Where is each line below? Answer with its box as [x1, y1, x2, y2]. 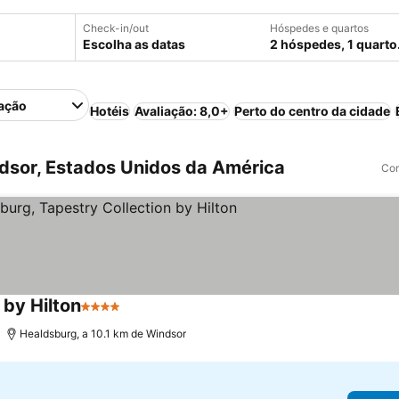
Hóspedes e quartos [270, 21, 369, 35]
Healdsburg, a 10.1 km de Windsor [20, 327, 187, 340]
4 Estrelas [80, 306, 147, 324]
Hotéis [90, 103, 130, 118]
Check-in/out [83, 21, 149, 35]
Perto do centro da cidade [234, 103, 391, 118]
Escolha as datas [83, 37, 185, 52]
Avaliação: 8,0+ [134, 103, 230, 118]
